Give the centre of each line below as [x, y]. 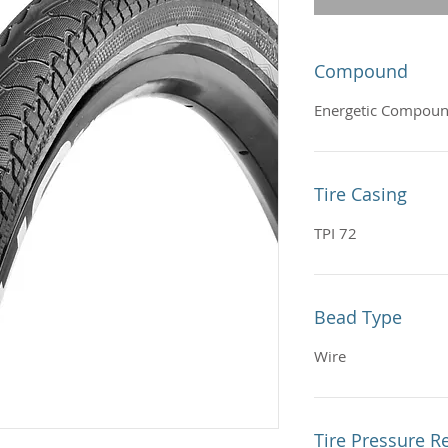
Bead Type [358, 317]
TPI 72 [337, 233]
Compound [361, 71]
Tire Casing [360, 194]
